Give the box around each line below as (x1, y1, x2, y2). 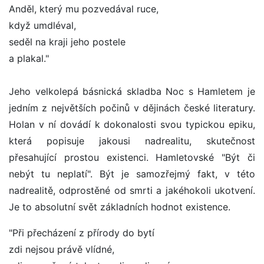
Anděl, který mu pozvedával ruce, (9, 3, 159, 15)
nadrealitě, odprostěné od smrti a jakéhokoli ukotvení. (9, 184, 255, 197)
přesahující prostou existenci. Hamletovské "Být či (9, 151, 255, 164)
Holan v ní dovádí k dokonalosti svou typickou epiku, (9, 118, 255, 131)
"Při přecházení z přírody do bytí (9, 227, 154, 239)
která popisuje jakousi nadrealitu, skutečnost (9, 135, 255, 147)
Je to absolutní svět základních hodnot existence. (9, 201, 230, 213)
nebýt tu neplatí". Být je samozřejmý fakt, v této (9, 168, 255, 180)
